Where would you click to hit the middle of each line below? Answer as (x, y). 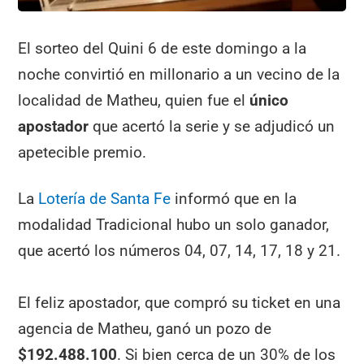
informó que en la (234, 198)
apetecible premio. (82, 152)
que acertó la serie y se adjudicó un (214, 126)
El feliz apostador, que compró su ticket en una (180, 303)
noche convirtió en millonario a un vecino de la (179, 74)
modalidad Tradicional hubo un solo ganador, (174, 224)
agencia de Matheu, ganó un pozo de (145, 329)
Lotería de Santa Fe (105, 198)
